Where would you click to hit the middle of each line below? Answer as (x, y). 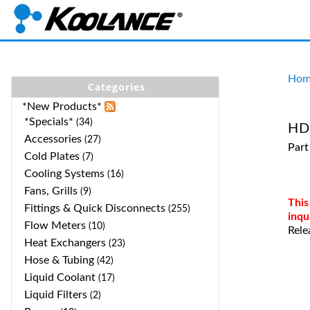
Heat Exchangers (65, 243)
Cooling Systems (64, 174)
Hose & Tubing (59, 260)
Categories (116, 87)
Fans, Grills (51, 191)
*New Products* (62, 107)
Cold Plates (52, 156)
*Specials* (49, 122)
